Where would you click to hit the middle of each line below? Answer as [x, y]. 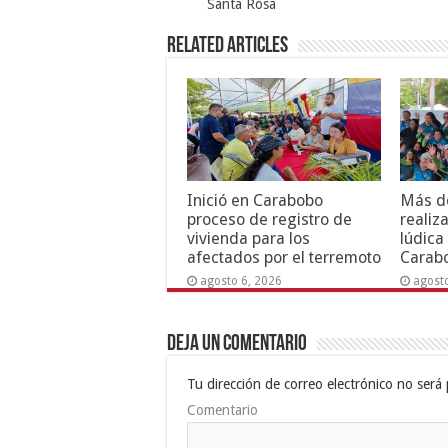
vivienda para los [248, 239]
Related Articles [227, 46]
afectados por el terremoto [284, 258]
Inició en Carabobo [255, 201]
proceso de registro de [269, 220]
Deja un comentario [237, 344]
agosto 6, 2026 [241, 281]
